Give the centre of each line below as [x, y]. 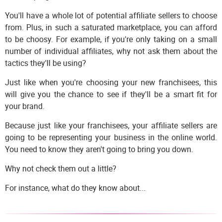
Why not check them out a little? [61, 168]
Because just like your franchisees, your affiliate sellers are [111, 125]
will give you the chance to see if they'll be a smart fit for [111, 94]
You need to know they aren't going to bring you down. [99, 149]
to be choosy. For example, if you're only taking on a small [111, 39]
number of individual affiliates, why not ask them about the [111, 51]
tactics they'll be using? [46, 63]
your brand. [25, 106]
